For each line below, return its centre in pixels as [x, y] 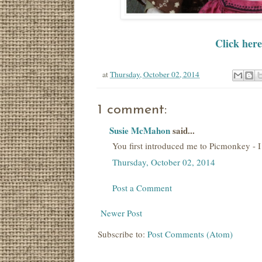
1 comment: [132, 110]
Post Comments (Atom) [190, 234]
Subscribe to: [123, 234]
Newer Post [121, 213]
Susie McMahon [140, 131]
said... [182, 131]
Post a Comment [142, 187]
